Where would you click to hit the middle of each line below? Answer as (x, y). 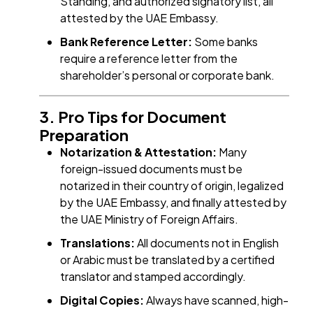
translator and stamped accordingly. (153, 277)
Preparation (84, 135)
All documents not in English (207, 243)
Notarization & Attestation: (139, 152)
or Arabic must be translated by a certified (168, 260)
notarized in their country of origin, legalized (172, 186)
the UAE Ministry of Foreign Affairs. (150, 219)
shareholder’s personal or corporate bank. (168, 75)
